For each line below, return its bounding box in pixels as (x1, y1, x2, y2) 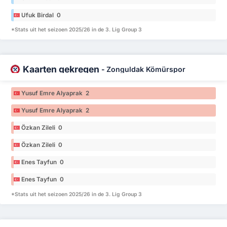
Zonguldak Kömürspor (106, 65, 185, 74)
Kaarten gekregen (23, 64, 101, 75)
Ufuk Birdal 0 (21, 11, 61, 19)
